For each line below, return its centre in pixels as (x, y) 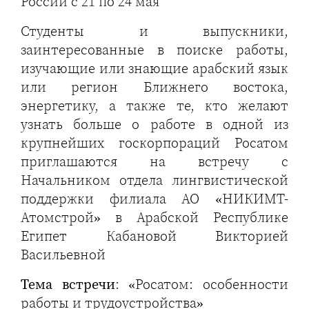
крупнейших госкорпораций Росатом (154, 143)
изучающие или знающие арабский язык (154, 69)
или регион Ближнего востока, (154, 87)
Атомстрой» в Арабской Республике (154, 218)
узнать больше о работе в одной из (154, 124)
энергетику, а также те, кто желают (154, 106)
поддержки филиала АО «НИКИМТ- (154, 199)
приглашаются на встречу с (154, 162)
